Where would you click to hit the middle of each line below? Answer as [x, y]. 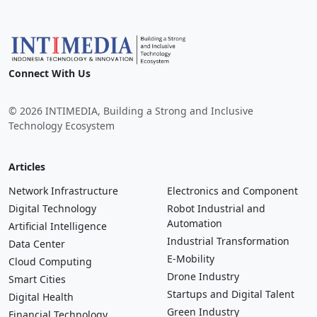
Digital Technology [52, 208]
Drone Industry [203, 276]
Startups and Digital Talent [231, 294]
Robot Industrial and [216, 208]
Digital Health [41, 296]
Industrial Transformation [228, 241]
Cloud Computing [50, 261]
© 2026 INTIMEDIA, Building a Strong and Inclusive [131, 110]
